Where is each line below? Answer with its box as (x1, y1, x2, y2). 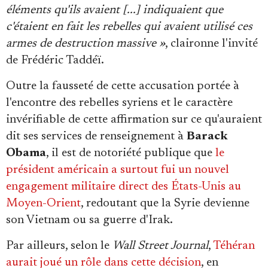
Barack (187, 130, 228, 143)
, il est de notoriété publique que (46, 147, 215, 160)
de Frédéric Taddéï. (6, 54, 104, 67)
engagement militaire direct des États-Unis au (6, 181, 241, 193)
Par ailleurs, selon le (6, 240, 112, 252)
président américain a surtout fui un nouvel (6, 164, 229, 176)
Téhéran (213, 240, 255, 252)
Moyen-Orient (6, 197, 81, 210)
